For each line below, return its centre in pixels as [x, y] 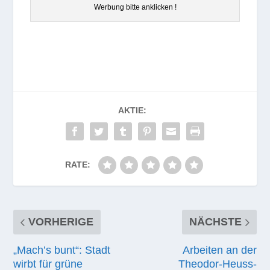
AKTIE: [132, 110]
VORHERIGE [61, 221]
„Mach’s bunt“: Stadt [62, 250]
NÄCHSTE [215, 221]
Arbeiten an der [219, 250]
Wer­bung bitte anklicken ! [135, 7]
